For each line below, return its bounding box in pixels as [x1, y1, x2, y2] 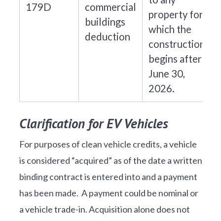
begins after [148, 52, 202, 65]
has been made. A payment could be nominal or [19, 187, 198, 198]
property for [148, 8, 203, 20]
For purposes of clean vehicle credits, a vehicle [19, 138, 197, 149]
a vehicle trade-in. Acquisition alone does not [19, 203, 190, 215]
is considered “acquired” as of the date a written [19, 154, 202, 166]
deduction [84, 30, 130, 42]
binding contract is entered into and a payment [19, 171, 197, 182]
